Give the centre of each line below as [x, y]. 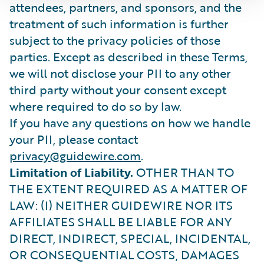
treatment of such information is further [119, 24]
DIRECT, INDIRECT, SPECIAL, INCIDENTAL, [130, 238]
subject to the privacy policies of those [115, 40]
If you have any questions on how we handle [130, 123]
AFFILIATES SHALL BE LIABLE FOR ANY [121, 222]
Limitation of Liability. [71, 172]
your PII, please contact [74, 139]
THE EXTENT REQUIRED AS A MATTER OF [128, 189]
